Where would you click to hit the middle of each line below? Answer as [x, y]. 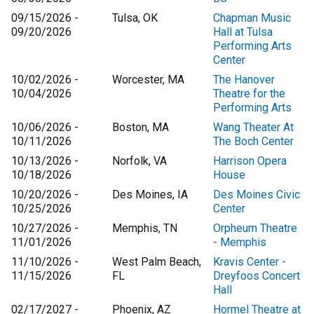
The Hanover [244, 80]
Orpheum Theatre [255, 228]
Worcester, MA [148, 80]
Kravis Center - [250, 262]
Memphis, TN [145, 228]
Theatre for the [249, 94]
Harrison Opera [250, 161]
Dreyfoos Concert [257, 276]
